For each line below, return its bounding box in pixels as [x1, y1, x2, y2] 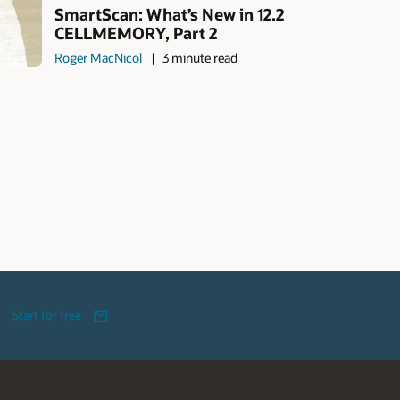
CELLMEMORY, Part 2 [54, 21, 218, 44]
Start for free [12, 308, 82, 323]
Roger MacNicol [54, 48, 143, 66]
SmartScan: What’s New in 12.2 [54, 3, 285, 25]
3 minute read [162, 48, 237, 66]
